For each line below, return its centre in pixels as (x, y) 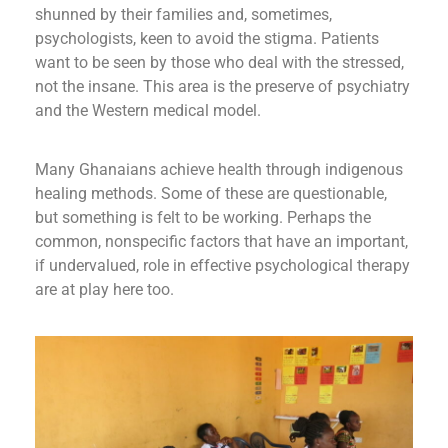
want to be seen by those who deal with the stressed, (219, 63)
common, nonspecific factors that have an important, (221, 241)
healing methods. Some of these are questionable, (211, 193)
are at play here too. (104, 289)
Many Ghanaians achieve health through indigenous (219, 169)
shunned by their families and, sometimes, (183, 15)
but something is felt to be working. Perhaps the (203, 217)
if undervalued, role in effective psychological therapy (222, 265)
